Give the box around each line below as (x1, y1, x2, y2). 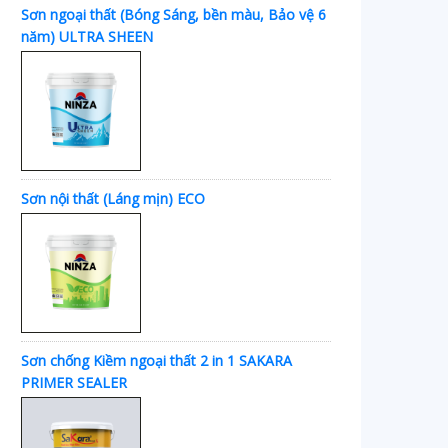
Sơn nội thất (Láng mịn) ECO (21, 188, 205, 208)
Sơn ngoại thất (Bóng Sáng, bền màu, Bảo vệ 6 (21, 4, 326, 24)
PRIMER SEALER (21, 372, 127, 392)
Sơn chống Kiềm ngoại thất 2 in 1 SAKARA (21, 350, 292, 370)
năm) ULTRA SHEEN (21, 26, 153, 46)
